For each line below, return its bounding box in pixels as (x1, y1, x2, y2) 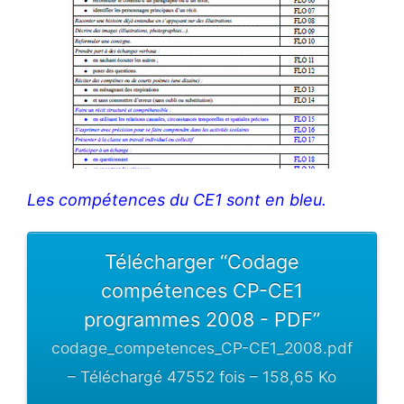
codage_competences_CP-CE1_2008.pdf (51, 338, 353, 358)
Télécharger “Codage (105, 250, 299, 274)
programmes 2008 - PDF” (84, 308, 320, 332)
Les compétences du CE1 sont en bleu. (27, 190, 326, 210)
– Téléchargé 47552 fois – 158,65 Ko (68, 367, 336, 387)
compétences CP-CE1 (101, 279, 303, 303)
